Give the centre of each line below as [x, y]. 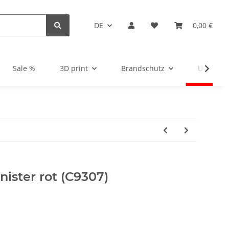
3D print [74, 68]
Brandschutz [143, 68]
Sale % [24, 68]
